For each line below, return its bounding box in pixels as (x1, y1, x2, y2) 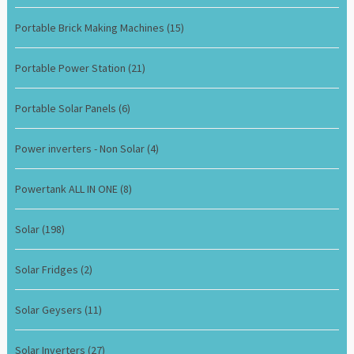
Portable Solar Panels (15, 100, 119, 115)
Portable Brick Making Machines (15, 20, 168, 35)
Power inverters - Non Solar (15, 141, 148, 156)
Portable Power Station (15, 60, 129, 75)
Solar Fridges (15, 262, 81, 277)
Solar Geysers (15, 302, 85, 317)
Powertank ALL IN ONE (15, 181, 121, 196)
